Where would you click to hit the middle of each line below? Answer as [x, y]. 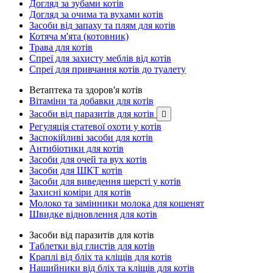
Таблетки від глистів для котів [92, 246]
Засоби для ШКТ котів [76, 170]
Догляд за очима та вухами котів [96, 14]
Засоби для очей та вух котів [88, 159]
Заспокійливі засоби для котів [91, 137]
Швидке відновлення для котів [93, 214]
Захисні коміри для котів [80, 192]
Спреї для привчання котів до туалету [108, 69]
